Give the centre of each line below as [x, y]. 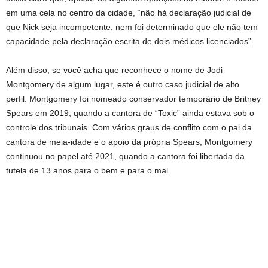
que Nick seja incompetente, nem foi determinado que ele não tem [132, 27]
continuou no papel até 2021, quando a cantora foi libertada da [125, 156]
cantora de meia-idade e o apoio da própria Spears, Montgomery [129, 141]
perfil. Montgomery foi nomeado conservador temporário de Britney [133, 98]
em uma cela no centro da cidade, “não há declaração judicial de [129, 12]
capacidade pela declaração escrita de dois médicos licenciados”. [130, 41]
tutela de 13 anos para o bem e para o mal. [88, 170]
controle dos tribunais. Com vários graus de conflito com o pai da [129, 127]
